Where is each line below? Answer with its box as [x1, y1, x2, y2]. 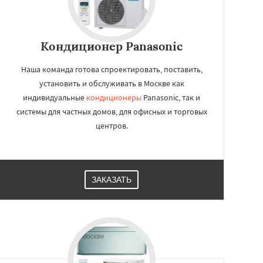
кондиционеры [86, 92, 141, 103]
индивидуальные [23, 92, 86, 103]
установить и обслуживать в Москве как [39, 78, 184, 89]
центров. [95, 120, 128, 131]
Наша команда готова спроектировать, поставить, [21, 64, 203, 75]
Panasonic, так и [141, 92, 200, 103]
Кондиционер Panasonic [41, 39, 183, 53]
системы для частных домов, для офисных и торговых [16, 106, 207, 117]
